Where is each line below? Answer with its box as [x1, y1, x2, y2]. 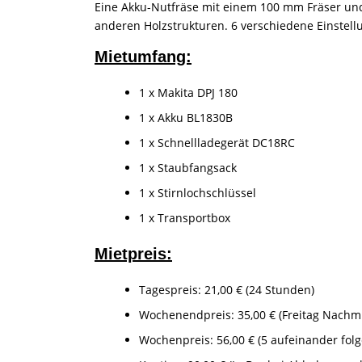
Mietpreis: [95, 244, 172, 263]
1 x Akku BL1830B [139, 109, 233, 125]
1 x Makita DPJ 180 [139, 84, 238, 100]
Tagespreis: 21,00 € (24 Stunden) [139, 281, 314, 297]
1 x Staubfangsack [139, 159, 237, 175]
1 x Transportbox [139, 209, 230, 225]
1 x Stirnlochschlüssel [139, 184, 256, 200]
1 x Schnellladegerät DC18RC [139, 134, 295, 150]
